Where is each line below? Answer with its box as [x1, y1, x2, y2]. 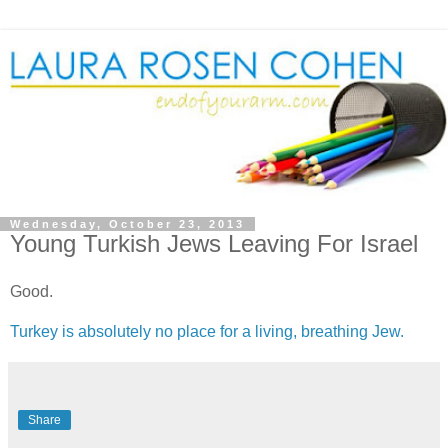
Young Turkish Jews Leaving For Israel [10, 230, 418, 257]
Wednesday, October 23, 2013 [10, 218, 245, 230]
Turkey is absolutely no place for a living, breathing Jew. [10, 322, 404, 340]
